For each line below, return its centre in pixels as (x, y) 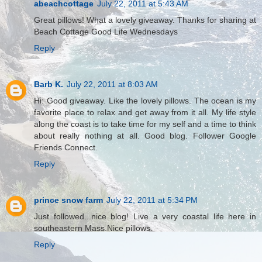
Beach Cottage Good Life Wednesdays (106, 32)
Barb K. (49, 85)
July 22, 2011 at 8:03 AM (112, 85)
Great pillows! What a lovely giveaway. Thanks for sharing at (145, 20)
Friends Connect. (66, 148)
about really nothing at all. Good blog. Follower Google (145, 136)
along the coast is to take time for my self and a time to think (145, 124)
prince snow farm (68, 200)
